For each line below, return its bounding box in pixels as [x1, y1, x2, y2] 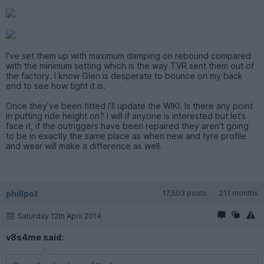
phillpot [6, 188, 38, 199]
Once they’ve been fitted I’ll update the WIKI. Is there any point [6, 100, 253, 111]
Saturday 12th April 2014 [18, 211, 101, 220]
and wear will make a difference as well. [6, 140, 162, 151]
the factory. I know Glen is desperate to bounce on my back [6, 70, 243, 81]
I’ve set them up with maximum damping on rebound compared [6, 50, 251, 61]
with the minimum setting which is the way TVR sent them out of [6, 60, 254, 71]
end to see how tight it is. [6, 80, 105, 91]
